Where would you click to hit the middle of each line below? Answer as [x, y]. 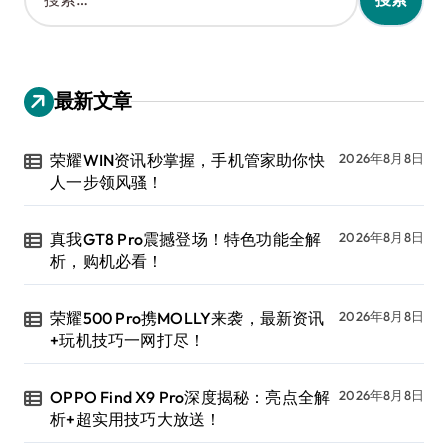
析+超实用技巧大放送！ [136, 418]
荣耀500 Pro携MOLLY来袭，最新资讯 [187, 317]
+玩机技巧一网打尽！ [128, 339]
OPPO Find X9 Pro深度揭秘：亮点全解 [190, 396]
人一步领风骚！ [107, 181]
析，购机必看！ [107, 260]
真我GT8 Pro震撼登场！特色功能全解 [186, 238]
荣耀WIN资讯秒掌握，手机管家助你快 [187, 159]
